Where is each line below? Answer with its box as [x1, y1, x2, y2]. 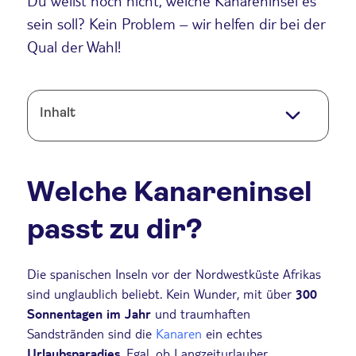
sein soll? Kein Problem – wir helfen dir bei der [27, 14, 325, 33]
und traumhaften [155, 304, 250, 322]
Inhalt [40, 105, 75, 121]
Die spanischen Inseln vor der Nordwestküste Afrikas [27, 265, 321, 282]
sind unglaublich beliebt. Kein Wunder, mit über [27, 284, 292, 302]
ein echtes [202, 324, 262, 342]
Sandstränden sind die [27, 324, 156, 342]
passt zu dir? [27, 211, 203, 246]
